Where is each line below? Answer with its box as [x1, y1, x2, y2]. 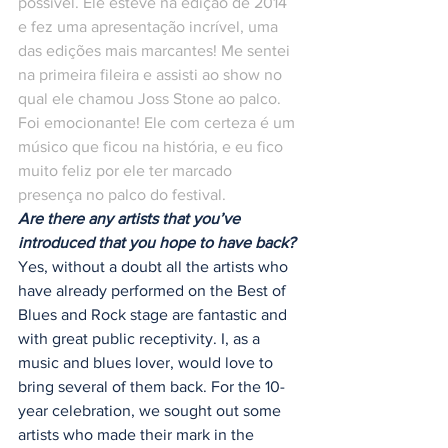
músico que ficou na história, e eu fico [18, 138, 287, 156]
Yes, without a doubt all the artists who [18, 258, 292, 276]
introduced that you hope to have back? [18, 234, 295, 252]
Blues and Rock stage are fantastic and [18, 306, 291, 324]
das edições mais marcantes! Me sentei [18, 42, 294, 60]
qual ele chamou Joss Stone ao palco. [18, 90, 285, 108]
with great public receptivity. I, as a [18, 330, 264, 348]
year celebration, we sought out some [18, 402, 285, 420]
